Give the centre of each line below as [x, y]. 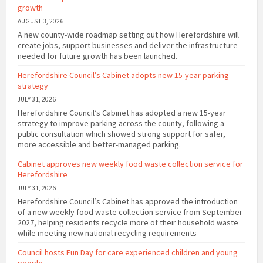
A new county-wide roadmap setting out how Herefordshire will [128, 35]
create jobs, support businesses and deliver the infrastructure [128, 45]
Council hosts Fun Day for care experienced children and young [128, 253]
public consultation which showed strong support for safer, [122, 134]
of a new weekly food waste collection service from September [130, 212]
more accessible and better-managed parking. [99, 145]
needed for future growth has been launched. [97, 56]
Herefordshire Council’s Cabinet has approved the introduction [128, 202]
